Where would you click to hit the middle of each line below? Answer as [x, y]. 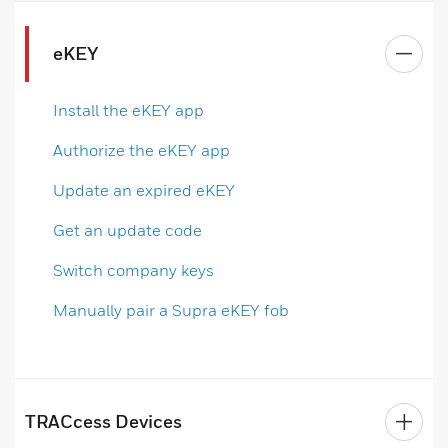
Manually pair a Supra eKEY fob [171, 309]
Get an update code [127, 229]
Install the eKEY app [128, 109]
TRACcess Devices [103, 421]
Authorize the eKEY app [141, 149]
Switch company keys [133, 269]
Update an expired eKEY [144, 189]
